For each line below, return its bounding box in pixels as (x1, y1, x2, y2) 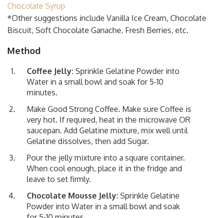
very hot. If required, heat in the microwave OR (27, 114, 190, 125)
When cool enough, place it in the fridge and (27, 163, 182, 173)
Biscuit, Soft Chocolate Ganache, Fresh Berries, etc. (7, 25, 188, 35)
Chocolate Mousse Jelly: (27, 190, 118, 200)
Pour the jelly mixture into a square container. (27, 152, 185, 163)
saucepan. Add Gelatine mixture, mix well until (27, 125, 188, 135)
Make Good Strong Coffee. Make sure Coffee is (27, 104, 191, 114)
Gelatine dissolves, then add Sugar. (27, 136, 149, 146)
